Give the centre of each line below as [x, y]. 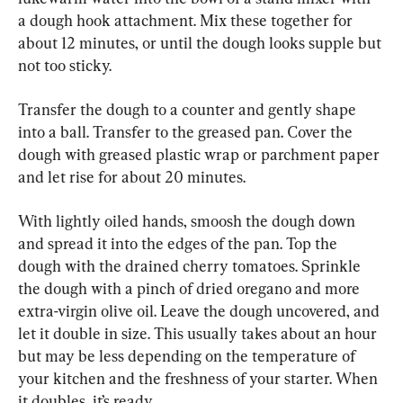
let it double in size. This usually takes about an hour [199, 334]
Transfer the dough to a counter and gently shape [189, 110]
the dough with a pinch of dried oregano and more [191, 289]
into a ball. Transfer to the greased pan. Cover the [187, 132]
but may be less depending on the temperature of [188, 356]
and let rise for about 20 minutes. [132, 177]
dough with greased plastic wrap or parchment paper [201, 155]
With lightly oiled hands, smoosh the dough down [188, 221]
